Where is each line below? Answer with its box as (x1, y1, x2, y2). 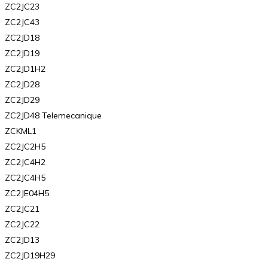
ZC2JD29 (5, 95, 39, 106)
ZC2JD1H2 (5, 63, 45, 75)
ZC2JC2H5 (5, 141, 45, 153)
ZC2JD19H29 (5, 250, 55, 261)
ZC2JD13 (5, 234, 39, 246)
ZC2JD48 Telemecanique (5, 110, 102, 121)
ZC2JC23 (5, 1, 39, 13)
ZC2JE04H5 (5, 188, 49, 199)
